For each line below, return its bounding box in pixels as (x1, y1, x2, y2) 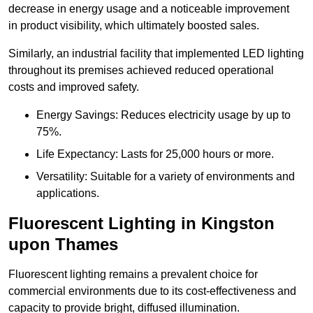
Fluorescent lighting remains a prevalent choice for (8, 268, 258, 281)
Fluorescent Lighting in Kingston (8, 214, 275, 233)
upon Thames (8, 235, 118, 254)
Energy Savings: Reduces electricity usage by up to (36, 109, 291, 122)
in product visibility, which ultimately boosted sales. (8, 20, 259, 32)
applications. (36, 187, 99, 200)
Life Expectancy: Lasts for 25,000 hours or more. (36, 148, 274, 161)
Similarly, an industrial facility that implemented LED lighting (8, 48, 304, 60)
